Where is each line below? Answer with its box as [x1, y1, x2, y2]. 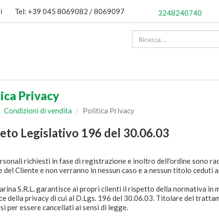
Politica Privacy [82, 106, 134, 115]
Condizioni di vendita [3, 106, 72, 115]
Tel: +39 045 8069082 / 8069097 [15, 7, 125, 16]
